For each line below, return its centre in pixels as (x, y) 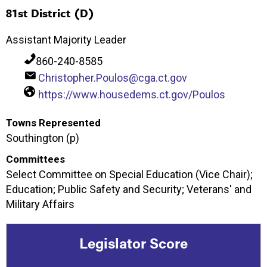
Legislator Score (133, 243)
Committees (35, 159)
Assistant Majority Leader (66, 40)
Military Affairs (40, 204)
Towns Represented (53, 123)
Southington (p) (43, 138)
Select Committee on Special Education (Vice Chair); (129, 175)
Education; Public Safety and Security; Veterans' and (129, 190)
